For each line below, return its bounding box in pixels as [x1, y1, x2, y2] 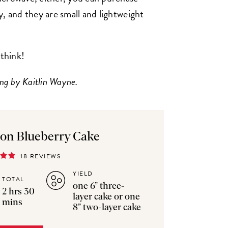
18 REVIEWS [20, 152, 61, 161]
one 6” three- [73, 182, 125, 191]
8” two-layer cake [73, 203, 141, 213]
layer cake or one [73, 192, 140, 202]
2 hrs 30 [2, 187, 35, 196]
